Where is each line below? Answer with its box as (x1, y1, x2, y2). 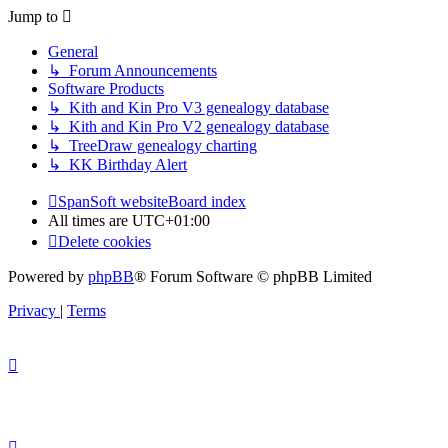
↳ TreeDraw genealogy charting (48, 137, 257, 155)
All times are (48, 212, 132, 230)
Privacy (8, 302, 56, 320)
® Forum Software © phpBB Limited (134, 268, 372, 286)
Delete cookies (58, 233, 151, 251)
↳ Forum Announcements (48, 62, 217, 80)
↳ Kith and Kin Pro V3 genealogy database (48, 99, 329, 117)
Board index (168, 193, 246, 211)
